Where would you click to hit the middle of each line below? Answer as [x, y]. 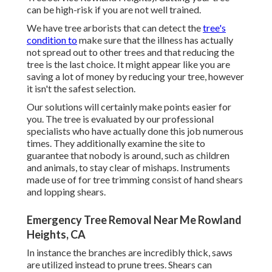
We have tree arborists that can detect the [115, 28]
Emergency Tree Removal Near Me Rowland [134, 220]
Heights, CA [56, 235]
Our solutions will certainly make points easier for [129, 107]
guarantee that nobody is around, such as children [128, 155]
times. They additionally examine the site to [116, 143]
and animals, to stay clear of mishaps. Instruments [128, 168]
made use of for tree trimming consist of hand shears [135, 180]
